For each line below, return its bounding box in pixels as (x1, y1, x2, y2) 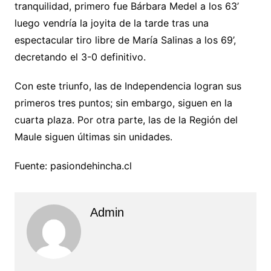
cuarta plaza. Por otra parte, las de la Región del (14, 114, 238, 126)
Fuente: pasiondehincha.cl (14, 160, 132, 172)
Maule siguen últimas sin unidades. (14, 131, 172, 143)
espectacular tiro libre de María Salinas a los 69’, (14, 34, 236, 47)
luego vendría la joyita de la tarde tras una (14, 17, 209, 30)
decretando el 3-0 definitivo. (14, 51, 146, 64)
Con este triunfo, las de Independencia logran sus (14, 80, 241, 93)
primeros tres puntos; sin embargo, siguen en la (14, 97, 232, 109)
